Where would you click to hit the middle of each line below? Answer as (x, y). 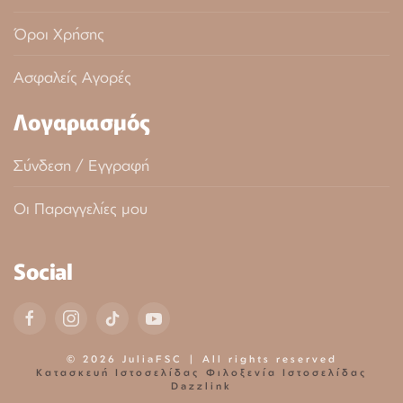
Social (43, 270)
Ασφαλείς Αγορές (72, 76)
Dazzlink (201, 385)
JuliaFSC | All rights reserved (227, 358)
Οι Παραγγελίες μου (81, 208)
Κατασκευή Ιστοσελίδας (118, 372)
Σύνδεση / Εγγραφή (81, 165)
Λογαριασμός (81, 121)
